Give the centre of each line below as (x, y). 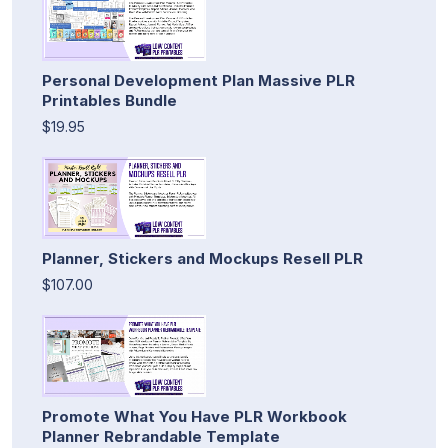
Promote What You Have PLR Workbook (194, 416)
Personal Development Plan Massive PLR (198, 80)
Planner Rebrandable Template (161, 436)
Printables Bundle (109, 100)
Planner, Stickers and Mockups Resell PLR (202, 258)
